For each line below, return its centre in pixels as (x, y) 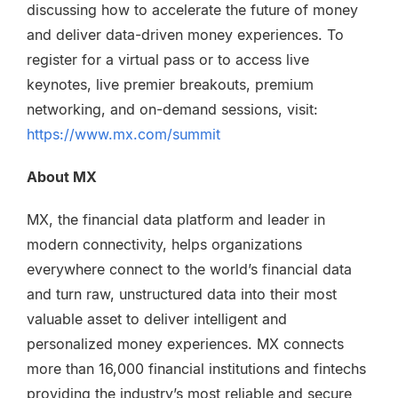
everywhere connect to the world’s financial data (189, 269)
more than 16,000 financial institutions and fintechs (196, 369)
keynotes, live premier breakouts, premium (170, 84)
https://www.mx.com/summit (123, 134)
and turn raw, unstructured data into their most (182, 294)
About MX (62, 177)
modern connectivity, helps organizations (164, 244)
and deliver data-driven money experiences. (175, 35)
